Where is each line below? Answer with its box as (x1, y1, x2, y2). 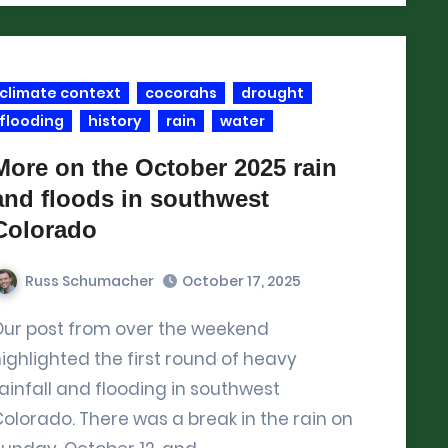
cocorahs (145, 82, 217, 103)
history (88, 110, 142, 131)
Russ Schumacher (25, 270, 154, 291)
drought (241, 82, 304, 103)
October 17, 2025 (182, 271, 301, 292)
